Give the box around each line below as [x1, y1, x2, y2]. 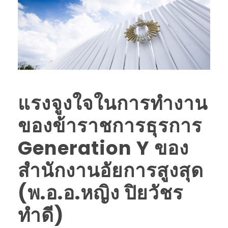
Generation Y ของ [18, 134, 189, 161]
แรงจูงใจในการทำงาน [18, 90, 208, 117]
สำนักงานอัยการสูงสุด [18, 157, 204, 184]
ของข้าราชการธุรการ [18, 112, 202, 139]
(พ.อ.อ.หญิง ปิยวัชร [18, 179, 183, 206]
